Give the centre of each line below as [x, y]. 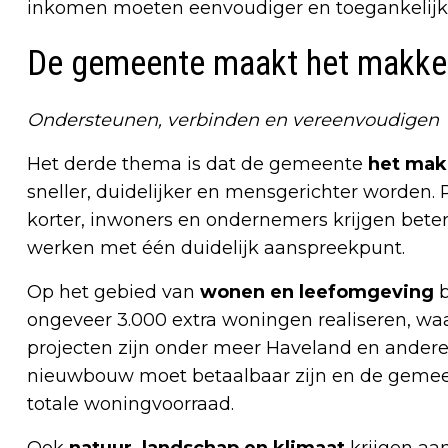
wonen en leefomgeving [317, 292]
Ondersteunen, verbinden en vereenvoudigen [233, 120]
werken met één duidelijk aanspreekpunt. [216, 248]
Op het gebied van [113, 292]
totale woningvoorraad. [130, 404]
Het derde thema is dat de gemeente [197, 164]
